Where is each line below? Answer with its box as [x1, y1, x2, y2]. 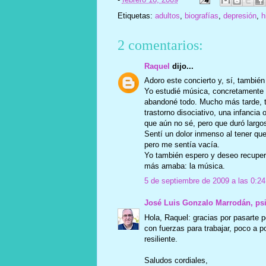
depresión [223, 11, 256, 20]
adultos [154, 11, 180, 20]
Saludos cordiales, [144, 255, 208, 265]
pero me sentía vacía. [144, 140, 220, 150]
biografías [184, 11, 218, 20]
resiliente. [144, 234, 178, 243]
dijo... [169, 61, 194, 71]
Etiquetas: [117, 11, 155, 20]
